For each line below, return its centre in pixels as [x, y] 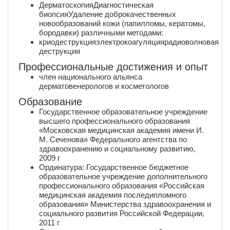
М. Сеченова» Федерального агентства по [113, 139]
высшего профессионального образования [114, 121]
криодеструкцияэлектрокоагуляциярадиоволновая [129, 42]
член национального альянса [91, 76]
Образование [50, 101]
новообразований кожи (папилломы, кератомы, [122, 23]
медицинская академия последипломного [113, 195]
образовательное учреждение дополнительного [123, 176]
